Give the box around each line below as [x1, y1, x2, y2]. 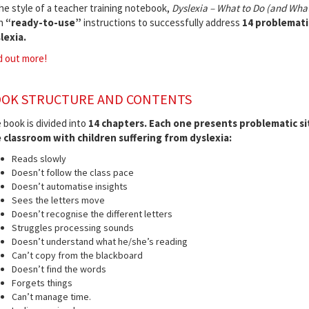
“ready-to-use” [3, 15, 81, 29]
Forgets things [11, 276, 72, 289]
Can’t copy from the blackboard [11, 248, 143, 261]
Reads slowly [11, 152, 66, 165]
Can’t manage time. [11, 290, 91, 303]
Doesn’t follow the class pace [11, 166, 134, 179]
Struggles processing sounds [11, 221, 134, 234]
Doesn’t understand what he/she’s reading [11, 235, 188, 248]
